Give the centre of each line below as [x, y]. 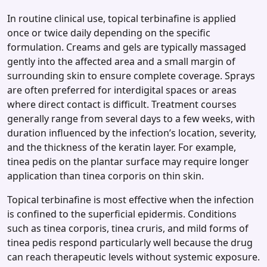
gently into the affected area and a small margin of [121, 62]
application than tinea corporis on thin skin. [105, 176]
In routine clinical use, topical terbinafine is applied [122, 19]
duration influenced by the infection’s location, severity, [132, 133]
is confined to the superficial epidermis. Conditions [122, 214]
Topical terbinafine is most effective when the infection [131, 200]
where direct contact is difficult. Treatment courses [122, 105]
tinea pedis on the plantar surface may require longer [128, 162]
